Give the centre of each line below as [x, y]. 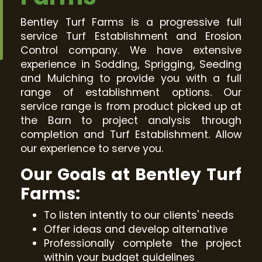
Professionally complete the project [143, 243]
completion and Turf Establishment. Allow [131, 134]
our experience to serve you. [92, 148]
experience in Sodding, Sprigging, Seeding [131, 64]
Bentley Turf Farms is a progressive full [131, 22]
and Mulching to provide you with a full [131, 78]
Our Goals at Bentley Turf [131, 174]
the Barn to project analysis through [131, 120]
